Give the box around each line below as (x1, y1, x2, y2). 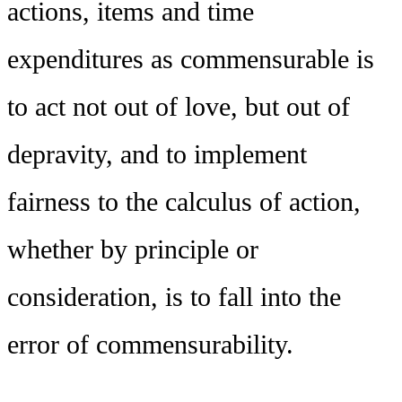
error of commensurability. (7, 328, 293, 360)
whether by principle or (7, 233, 258, 265)
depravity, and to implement (7, 138, 307, 170)
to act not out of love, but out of (7, 91, 350, 122)
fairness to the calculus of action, (7, 186, 361, 217)
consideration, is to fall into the (7, 281, 341, 312)
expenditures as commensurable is (7, 43, 374, 74)
